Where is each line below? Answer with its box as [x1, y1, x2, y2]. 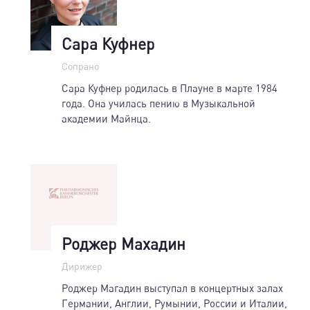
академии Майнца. [62, 111, 151, 125]
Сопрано [62, 60, 99, 72]
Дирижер [62, 259, 102, 272]
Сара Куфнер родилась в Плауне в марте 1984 [62, 81, 277, 94]
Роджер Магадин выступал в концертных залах [62, 281, 283, 294]
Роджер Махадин [62, 233, 185, 253]
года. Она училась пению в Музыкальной [62, 96, 255, 109]
